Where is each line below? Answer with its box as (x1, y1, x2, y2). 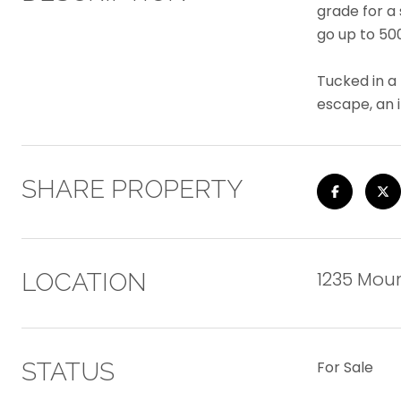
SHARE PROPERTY (21, 175, 243, 204)
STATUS (21, 357, 115, 387)
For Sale (317, 357, 373, 378)
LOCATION (21, 268, 147, 297)
